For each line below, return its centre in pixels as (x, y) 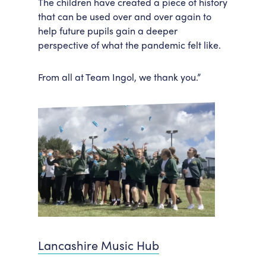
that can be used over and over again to (125, 16)
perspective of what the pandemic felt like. (129, 45)
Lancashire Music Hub (99, 245)
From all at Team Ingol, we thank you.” (119, 77)
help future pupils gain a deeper (108, 31)
